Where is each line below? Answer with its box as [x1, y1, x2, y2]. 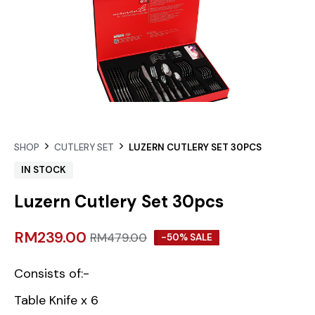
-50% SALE [161, 231, 212, 243]
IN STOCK [21, 164, 66, 176]
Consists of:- [14, 265, 89, 282]
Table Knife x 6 [14, 292, 98, 309]
